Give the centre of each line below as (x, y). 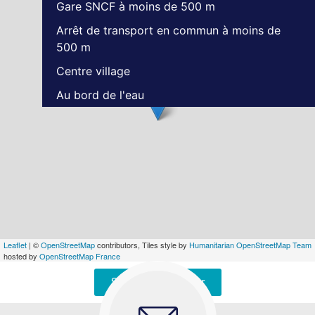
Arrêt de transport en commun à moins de (168, 31)
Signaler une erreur (157, 282)
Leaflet (15, 245)
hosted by (21, 256)
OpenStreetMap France (80, 256)
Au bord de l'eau (100, 95)
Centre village (93, 71)
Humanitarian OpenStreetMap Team (250, 245)
